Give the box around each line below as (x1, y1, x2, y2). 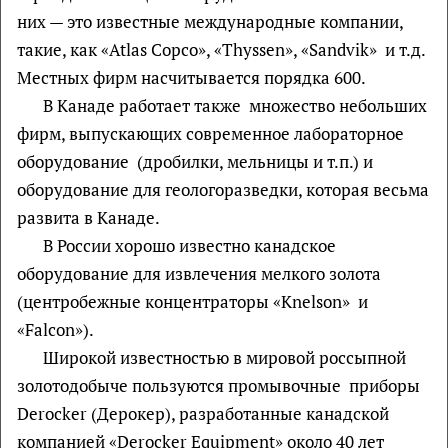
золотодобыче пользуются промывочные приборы (17, 374, 420, 397)
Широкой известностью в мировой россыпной (42, 346, 406, 369)
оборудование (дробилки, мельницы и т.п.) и (17, 150, 373, 173)
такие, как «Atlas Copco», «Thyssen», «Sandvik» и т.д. (17, 38, 425, 61)
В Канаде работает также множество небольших (42, 94, 427, 117)
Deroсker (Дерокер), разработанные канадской (17, 402, 389, 425)
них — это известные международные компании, (17, 10, 403, 33)
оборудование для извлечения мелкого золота (17, 262, 381, 285)
